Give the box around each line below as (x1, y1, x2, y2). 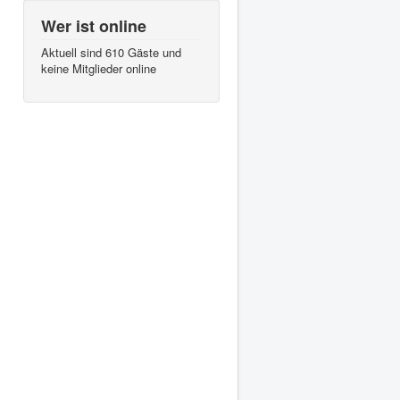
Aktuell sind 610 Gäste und (41, 43, 181, 61)
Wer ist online (41, 13, 146, 37)
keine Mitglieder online (41, 59, 156, 77)
